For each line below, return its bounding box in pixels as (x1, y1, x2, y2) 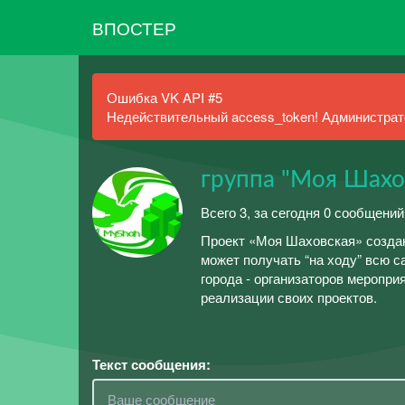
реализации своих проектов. (201, 287, 377, 306)
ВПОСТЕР (92, 14, 176, 40)
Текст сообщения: (92, 353, 211, 374)
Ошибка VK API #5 (107, 88, 222, 107)
